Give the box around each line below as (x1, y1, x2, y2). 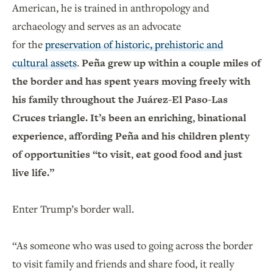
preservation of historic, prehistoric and (45, 37, 223, 52)
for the (12, 37, 45, 52)
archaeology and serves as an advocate (12, 19, 181, 34)
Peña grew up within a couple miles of (82, 55, 261, 71)
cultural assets (12, 55, 77, 70)
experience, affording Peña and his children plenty (12, 129, 250, 144)
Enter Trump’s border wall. (12, 202, 136, 216)
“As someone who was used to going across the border (12, 238, 253, 253)
